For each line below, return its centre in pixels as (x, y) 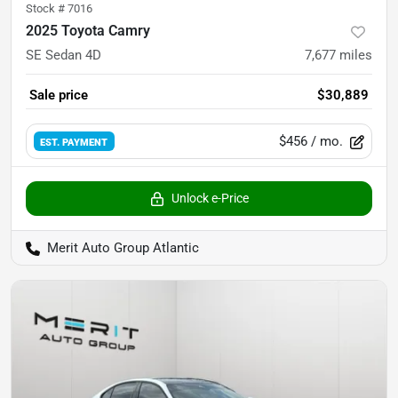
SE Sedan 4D (64, 56)
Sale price (59, 96)
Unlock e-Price (210, 199)
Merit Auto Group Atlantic (123, 248)
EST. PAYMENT (74, 142)
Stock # (47, 9)
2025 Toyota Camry (88, 31)
